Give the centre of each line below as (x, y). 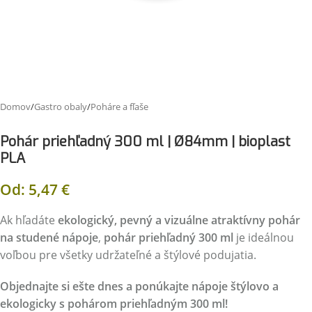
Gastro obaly (61, 107)
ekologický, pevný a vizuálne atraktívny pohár (179, 220)
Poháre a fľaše (119, 107)
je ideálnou (264, 237)
